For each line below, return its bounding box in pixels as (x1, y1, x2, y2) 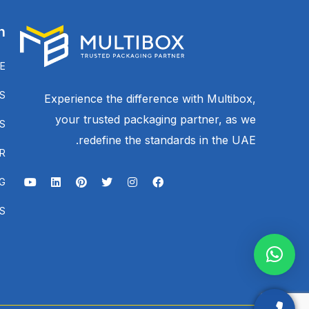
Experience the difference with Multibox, (43, 92, 256, 106)
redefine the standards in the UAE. (78, 133, 256, 148)
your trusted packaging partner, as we (54, 112, 256, 127)
